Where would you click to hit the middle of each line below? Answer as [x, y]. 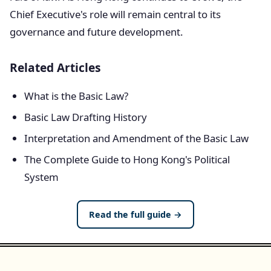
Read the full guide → [135, 214]
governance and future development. [96, 32]
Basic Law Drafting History [86, 117]
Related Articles [55, 67]
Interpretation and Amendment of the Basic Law [136, 138]
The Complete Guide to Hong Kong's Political [127, 159]
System [41, 177]
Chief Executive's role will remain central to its [115, 14]
